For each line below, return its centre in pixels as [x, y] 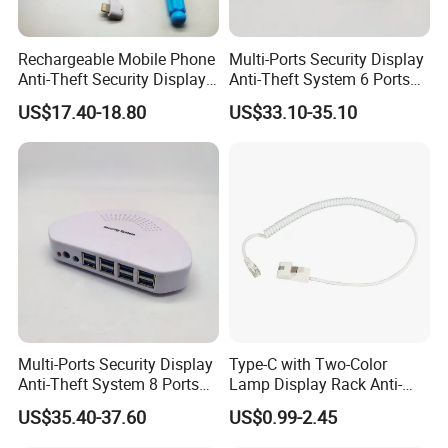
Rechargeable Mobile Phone [117, 58]
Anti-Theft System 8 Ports [109, 383]
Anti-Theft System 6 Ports [319, 78]
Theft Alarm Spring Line [312, 403]
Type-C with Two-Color [307, 363]
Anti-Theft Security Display [112, 78]
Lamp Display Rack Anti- [315, 383]
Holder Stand [64, 98]
